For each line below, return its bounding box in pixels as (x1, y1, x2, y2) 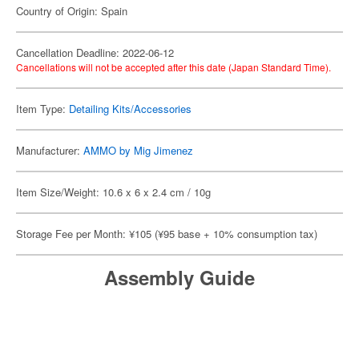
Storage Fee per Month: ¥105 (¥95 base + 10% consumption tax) (16, 226, 317, 241)
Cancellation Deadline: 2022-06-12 (16, 45, 174, 60)
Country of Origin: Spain (16, 3, 127, 18)
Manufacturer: (16, 143, 83, 158)
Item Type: (16, 101, 69, 116)
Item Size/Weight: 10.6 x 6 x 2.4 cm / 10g (16, 184, 211, 200)
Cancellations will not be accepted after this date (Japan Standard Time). (16, 60, 331, 74)
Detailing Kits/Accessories (69, 101, 192, 116)
